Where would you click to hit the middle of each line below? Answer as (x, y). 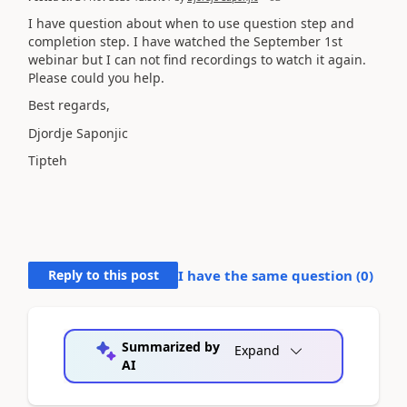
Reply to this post (103, 275)
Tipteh (48, 160)
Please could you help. (96, 77)
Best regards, (69, 105)
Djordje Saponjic (78, 133)
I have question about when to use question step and (191, 23)
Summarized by (170, 347)
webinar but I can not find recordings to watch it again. (197, 59)
